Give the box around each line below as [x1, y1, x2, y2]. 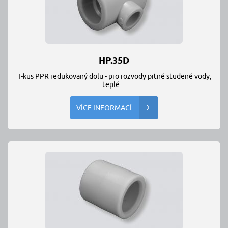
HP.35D [99, 55, 129, 66]
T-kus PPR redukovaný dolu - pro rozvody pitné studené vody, [17, 72, 211, 80]
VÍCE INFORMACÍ [76, 104, 132, 112]
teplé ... [102, 80, 126, 89]
